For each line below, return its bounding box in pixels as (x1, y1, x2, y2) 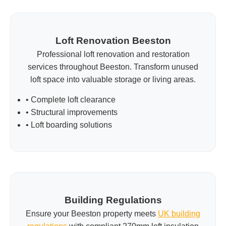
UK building (158, 209, 200, 218)
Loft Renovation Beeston (55, 35, 171, 46)
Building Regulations (64, 194, 162, 205)
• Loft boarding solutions (26, 120, 112, 129)
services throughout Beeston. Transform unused (28, 62, 198, 71)
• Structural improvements (26, 107, 118, 117)
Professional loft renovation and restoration (36, 49, 190, 59)
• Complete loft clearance (26, 95, 116, 104)
